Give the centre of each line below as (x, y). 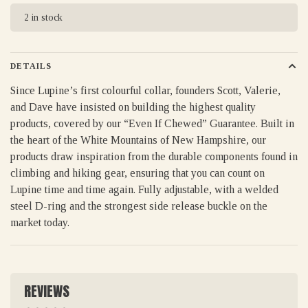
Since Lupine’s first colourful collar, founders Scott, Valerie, (145, 90)
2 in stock (43, 18)
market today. (40, 222)
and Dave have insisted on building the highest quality (133, 107)
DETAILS (31, 66)
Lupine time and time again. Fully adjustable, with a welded (144, 189)
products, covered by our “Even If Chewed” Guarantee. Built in (152, 123)
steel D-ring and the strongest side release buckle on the (139, 206)
